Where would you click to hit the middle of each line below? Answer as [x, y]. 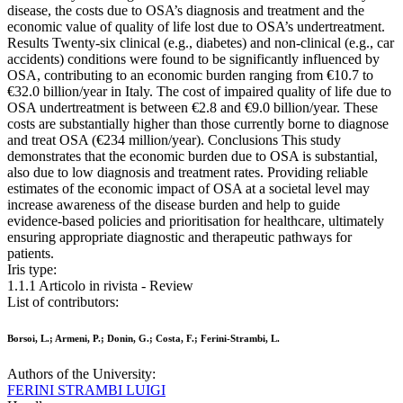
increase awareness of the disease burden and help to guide [174, 205]
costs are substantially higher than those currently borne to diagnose [198, 124]
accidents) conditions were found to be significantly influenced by [193, 59]
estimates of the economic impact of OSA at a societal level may [188, 189]
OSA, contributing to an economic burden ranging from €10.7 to [190, 76]
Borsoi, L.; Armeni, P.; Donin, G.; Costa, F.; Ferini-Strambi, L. [143, 339]
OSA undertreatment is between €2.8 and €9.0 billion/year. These [193, 108]
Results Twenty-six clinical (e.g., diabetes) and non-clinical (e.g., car [201, 43]
